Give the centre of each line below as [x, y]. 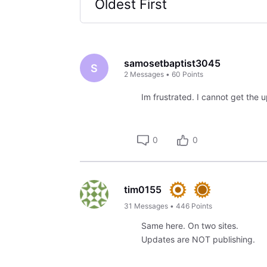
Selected [122, 29]
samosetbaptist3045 [172, 63]
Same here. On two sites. [190, 225]
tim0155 [143, 189]
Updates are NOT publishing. [198, 239]
